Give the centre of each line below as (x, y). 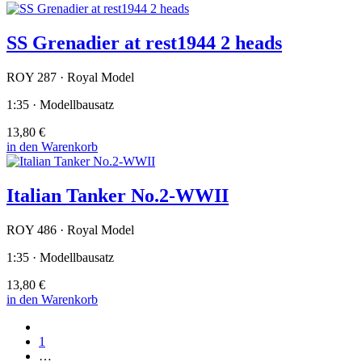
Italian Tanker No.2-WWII (118, 195)
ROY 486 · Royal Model (70, 229)
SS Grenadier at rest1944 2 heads (144, 43)
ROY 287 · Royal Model (70, 77)
